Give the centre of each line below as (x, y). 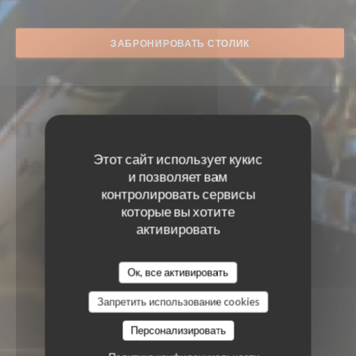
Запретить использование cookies (178, 302)
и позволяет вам (178, 176)
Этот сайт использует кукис (178, 159)
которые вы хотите (178, 211)
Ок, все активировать (178, 272)
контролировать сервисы (178, 194)
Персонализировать (178, 330)
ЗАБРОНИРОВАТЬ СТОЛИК (180, 43)
